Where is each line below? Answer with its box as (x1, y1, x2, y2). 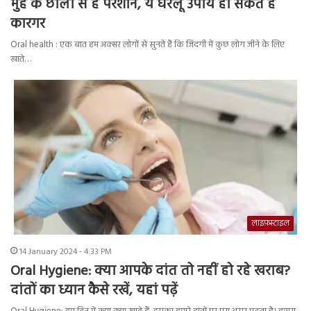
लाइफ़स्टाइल (251, 216, 289, 230)
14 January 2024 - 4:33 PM (19, 244, 112, 259)
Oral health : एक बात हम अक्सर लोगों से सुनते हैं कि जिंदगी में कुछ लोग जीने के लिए (10, 37, 285, 53)
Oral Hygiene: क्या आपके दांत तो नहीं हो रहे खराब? (10, 260, 290, 283)
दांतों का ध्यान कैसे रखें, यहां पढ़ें (10, 279, 178, 302)
